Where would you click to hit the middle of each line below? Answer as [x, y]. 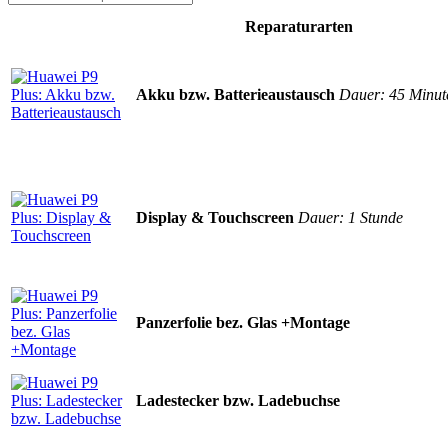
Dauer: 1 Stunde [350, 218]
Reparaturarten [298, 27]
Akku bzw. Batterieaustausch [237, 95]
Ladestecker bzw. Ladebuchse [238, 401]
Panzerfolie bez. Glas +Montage [243, 323]
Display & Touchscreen [217, 218]
